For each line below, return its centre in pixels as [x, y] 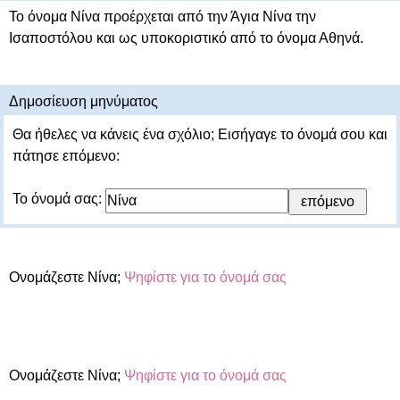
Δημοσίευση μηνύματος [83, 101]
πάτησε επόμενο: [66, 156]
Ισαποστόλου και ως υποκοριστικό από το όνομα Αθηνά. [186, 38]
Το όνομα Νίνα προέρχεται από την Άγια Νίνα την [162, 17]
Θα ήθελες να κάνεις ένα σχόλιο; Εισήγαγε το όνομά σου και [200, 134]
